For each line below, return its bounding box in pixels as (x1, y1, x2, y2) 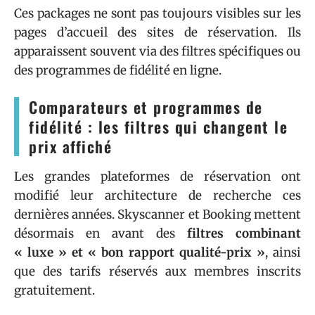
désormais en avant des (14, 226, 187, 241)
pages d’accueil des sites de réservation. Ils (14, 25, 301, 40)
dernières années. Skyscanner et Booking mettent (14, 207, 301, 222)
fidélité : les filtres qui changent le (29, 115, 288, 138)
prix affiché (29, 135, 112, 157)
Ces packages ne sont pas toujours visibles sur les (14, 6, 301, 21)
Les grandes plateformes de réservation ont (14, 169, 301, 184)
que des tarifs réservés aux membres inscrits (14, 264, 301, 279)
